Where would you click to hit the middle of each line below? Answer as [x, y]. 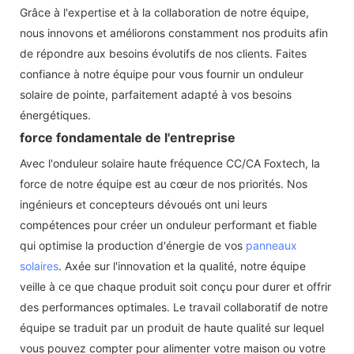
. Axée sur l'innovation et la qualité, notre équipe [182, 265]
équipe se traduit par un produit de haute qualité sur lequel [172, 327]
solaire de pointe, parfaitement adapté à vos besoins [156, 94]
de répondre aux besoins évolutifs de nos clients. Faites [163, 53]
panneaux [271, 245]
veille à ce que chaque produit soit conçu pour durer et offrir [175, 286]
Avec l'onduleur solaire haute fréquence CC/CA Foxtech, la [170, 163]
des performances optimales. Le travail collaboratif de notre [174, 307]
